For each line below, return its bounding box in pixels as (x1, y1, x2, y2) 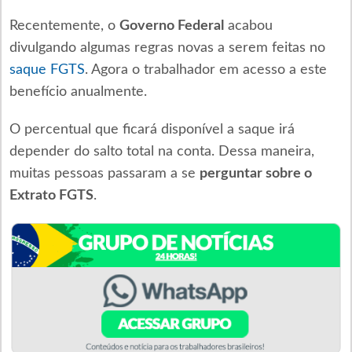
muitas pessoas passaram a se (9, 167, 200, 181)
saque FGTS (9, 63, 85, 77)
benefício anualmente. (9, 85, 147, 99)
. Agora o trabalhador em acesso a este (84, 63, 327, 77)
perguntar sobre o (199, 167, 312, 181)
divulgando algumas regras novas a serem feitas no (9, 41, 325, 55)
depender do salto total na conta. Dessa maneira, (9, 145, 314, 159)
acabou (223, 19, 273, 33)
